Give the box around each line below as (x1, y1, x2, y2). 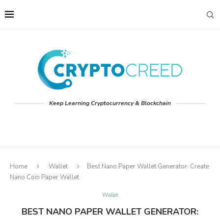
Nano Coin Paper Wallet (10, 173, 79, 182)
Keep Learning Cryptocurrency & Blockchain (49, 99, 171, 108)
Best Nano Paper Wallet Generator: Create (87, 162, 209, 171)
